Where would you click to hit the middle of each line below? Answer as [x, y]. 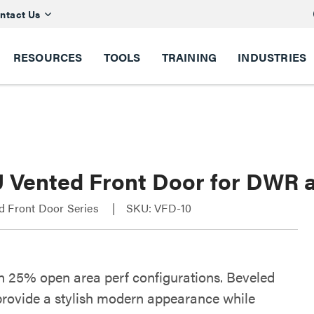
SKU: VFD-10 [159, 208]
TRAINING [189, 57]
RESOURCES [48, 57]
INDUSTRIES [272, 57]
